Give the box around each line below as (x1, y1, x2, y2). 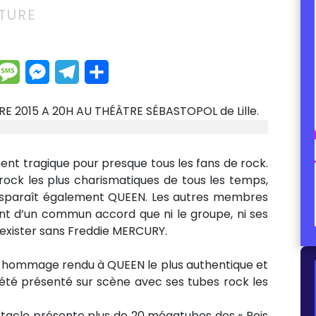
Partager (109, 64, 174, 79)
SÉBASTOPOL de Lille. (146, 102, 259, 119)
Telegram (79, 64, 145, 79)
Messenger (49, 64, 130, 79)
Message (20, 64, 86, 79)
